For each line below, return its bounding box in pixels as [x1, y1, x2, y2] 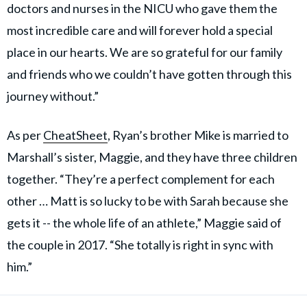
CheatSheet [43, 127, 108, 143]
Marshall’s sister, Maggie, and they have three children [7, 149, 297, 165]
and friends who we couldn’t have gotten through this [7, 66, 292, 82]
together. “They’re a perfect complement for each [7, 171, 275, 187]
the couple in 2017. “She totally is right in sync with [7, 237, 273, 253]
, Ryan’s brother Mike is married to [108, 127, 288, 143]
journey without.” [7, 88, 99, 104]
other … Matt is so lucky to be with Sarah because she [7, 193, 288, 209]
